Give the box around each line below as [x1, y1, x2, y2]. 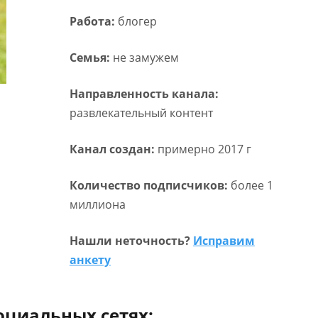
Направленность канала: [69, 86, 219, 102]
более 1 [227, 177, 273, 193]
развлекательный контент [69, 105, 213, 121]
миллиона [69, 197, 126, 212]
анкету [69, 252, 111, 268]
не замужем [112, 50, 179, 65]
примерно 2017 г [154, 141, 251, 157]
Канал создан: [69, 141, 155, 157]
